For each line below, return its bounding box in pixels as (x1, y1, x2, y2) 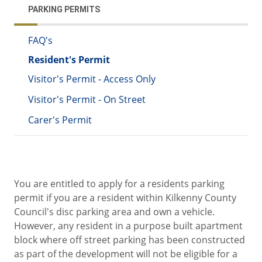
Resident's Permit (28, 53, 110, 67)
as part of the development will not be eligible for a (14, 247, 237, 261)
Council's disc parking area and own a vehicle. (14, 205, 215, 219)
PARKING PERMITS (28, 5, 100, 15)
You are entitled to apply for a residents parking (14, 177, 225, 191)
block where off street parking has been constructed (14, 233, 245, 247)
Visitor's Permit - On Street (28, 93, 146, 106)
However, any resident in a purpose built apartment (14, 219, 243, 233)
